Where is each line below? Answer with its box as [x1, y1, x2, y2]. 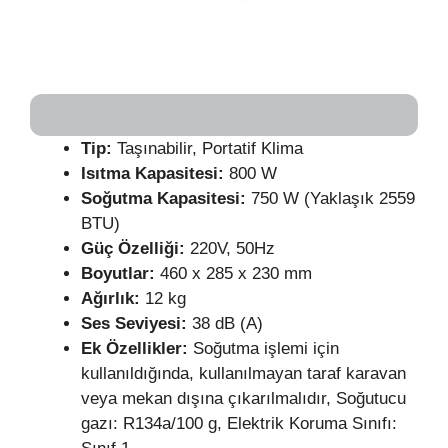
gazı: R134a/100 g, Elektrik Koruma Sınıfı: [81, 414, 397, 434]
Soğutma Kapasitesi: [81, 189, 246, 209]
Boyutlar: [81, 264, 160, 284]
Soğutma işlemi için [193, 339, 339, 359]
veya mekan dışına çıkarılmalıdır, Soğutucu [81, 389, 406, 409]
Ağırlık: [81, 289, 145, 309]
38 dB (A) [192, 314, 263, 334]
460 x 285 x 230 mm [160, 264, 317, 284]
